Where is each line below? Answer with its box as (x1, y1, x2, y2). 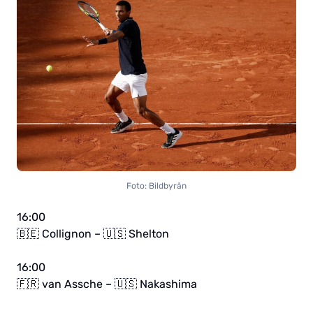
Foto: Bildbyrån (126, 180, 187, 191)
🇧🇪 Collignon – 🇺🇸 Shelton (17, 226, 169, 240)
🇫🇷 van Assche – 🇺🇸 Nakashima (17, 277, 197, 291)
